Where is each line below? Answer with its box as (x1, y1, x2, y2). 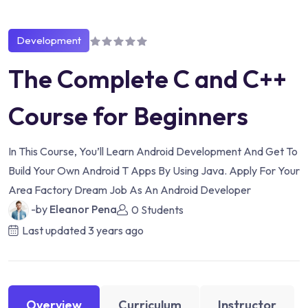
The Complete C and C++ (8, 63, 287, 94)
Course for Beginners (8, 100, 248, 131)
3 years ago (88, 223, 144, 237)
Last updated (22, 223, 88, 237)
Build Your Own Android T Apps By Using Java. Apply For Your (8, 163, 300, 177)
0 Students (131, 203, 184, 217)
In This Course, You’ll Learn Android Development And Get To (8, 144, 298, 158)
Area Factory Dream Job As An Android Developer (8, 182, 251, 197)
